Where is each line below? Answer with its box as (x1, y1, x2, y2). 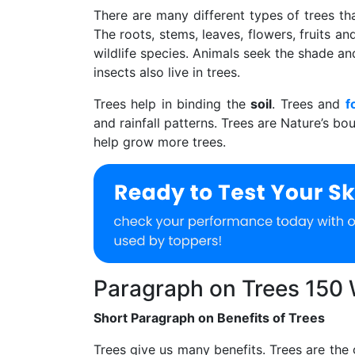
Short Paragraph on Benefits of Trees (94, 309, 325, 326)
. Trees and (272, 96, 345, 113)
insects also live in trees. (94, 64, 240, 81)
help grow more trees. (94, 134, 226, 151)
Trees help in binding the (94, 96, 251, 113)
